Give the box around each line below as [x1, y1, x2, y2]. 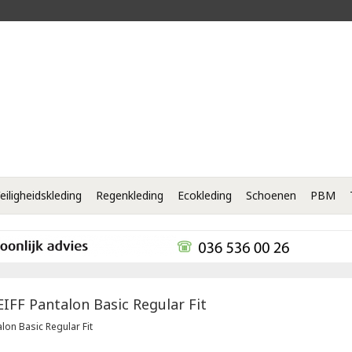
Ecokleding [178, 187, 232, 203]
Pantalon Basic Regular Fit [28, 294, 207, 313]
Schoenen [246, 187, 296, 203]
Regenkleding [96, 187, 163, 203]
